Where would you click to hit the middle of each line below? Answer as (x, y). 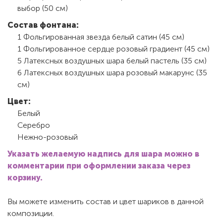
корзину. (25, 177)
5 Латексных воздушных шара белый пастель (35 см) (112, 60)
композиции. (31, 213)
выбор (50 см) (43, 8)
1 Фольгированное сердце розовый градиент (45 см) (113, 49)
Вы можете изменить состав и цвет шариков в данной (106, 201)
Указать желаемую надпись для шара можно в (103, 154)
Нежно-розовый (48, 137)
